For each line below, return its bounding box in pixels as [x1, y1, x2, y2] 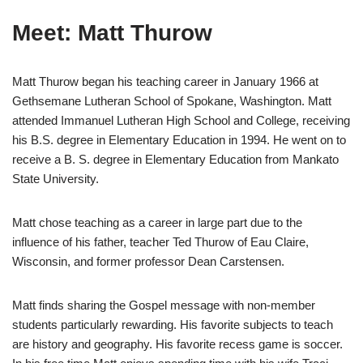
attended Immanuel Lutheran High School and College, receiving [12, 113, 350, 128]
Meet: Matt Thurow [12, 20, 212, 46]
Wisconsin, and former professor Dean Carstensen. [12, 254, 284, 269]
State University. [12, 172, 99, 186]
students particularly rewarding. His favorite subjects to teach [12, 318, 333, 332]
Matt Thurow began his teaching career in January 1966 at [12, 75, 318, 89]
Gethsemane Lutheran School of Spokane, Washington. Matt [12, 94, 331, 109]
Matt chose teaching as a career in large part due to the [12, 216, 302, 230]
